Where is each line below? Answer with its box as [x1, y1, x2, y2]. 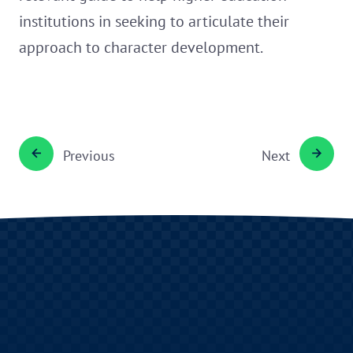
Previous [63, 147, 115, 165]
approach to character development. [19, 37, 263, 58]
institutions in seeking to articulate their [19, 11, 289, 32]
